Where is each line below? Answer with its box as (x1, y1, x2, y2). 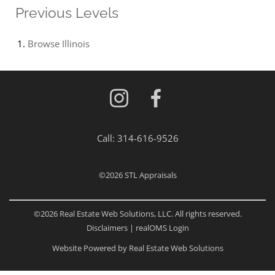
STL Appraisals (124, 169, 177, 180)
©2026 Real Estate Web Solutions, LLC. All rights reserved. (33, 207, 242, 219)
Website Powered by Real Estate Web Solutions (52, 242, 223, 254)
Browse (28, 37, 62, 50)
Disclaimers (86, 222, 128, 233)
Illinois (62, 37, 90, 50)
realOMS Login (135, 222, 189, 233)
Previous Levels (15, 5, 118, 21)
